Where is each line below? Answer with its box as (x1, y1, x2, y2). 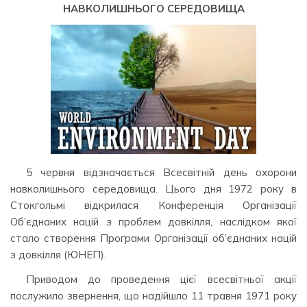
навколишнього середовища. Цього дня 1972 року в (10, 182, 297, 196)
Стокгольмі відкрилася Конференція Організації (10, 199, 297, 212)
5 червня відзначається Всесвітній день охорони (25, 166, 297, 180)
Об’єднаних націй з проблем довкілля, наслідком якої (10, 215, 297, 229)
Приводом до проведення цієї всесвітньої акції (25, 272, 297, 286)
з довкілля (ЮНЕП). (10, 248, 106, 262)
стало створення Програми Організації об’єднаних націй (10, 232, 297, 245)
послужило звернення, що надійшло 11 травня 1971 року (10, 288, 297, 302)
